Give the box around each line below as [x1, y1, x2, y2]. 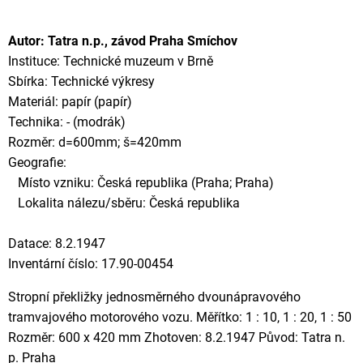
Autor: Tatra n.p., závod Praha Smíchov [8, 33, 237, 49]
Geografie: [8, 155, 66, 170]
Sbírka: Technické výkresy [8, 74, 155, 89]
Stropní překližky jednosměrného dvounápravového [8, 289, 301, 305]
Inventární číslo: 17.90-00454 [8, 256, 173, 271]
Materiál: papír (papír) [8, 94, 132, 109]
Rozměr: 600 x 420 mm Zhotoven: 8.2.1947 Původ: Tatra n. [8, 330, 345, 345]
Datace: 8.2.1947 [8, 236, 105, 251]
